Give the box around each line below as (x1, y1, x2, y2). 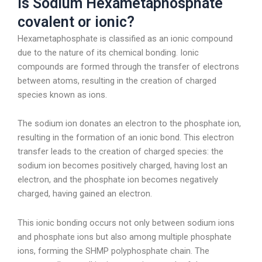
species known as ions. (18, 89, 107, 100)
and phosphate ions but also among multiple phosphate (18, 231, 232, 242)
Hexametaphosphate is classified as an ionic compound (18, 33, 233, 44)
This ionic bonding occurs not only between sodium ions (18, 217, 235, 228)
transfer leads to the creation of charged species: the (18, 146, 223, 157)
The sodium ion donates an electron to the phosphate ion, (18, 118, 241, 129)
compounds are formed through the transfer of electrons (18, 61, 239, 72)
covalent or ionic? (18, 13, 135, 30)
